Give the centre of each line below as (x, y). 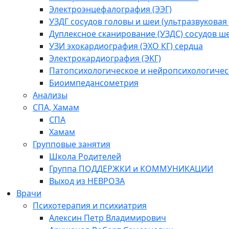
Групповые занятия (72, 144)
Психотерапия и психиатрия (90, 205)
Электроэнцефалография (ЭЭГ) (110, 9)
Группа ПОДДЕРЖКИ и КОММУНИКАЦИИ (131, 168)
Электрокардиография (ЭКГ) (105, 58)
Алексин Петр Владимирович (108, 217)
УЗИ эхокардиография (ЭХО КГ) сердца (126, 46)
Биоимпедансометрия (94, 83)
